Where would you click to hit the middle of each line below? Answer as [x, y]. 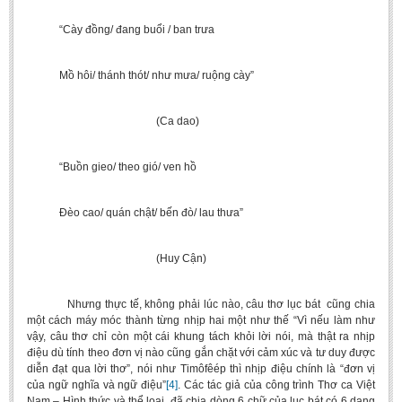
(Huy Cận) [117, 258]
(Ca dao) [113, 121]
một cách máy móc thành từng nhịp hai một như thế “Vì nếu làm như [201, 320]
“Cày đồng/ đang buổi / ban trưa [121, 30]
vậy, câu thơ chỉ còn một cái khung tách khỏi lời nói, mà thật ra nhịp [201, 336]
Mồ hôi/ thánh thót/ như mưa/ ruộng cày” [140, 75]
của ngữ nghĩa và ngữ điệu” [97, 385]
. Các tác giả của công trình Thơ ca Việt [277, 385]
